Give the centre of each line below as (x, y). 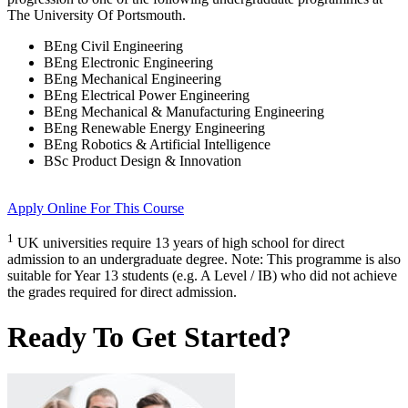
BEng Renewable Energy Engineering (154, 128)
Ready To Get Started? (149, 337)
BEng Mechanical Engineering (133, 79)
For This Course (137, 209)
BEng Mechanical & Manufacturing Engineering (184, 112)
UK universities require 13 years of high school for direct (181, 243)
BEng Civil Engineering (113, 46)
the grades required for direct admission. (122, 292)
